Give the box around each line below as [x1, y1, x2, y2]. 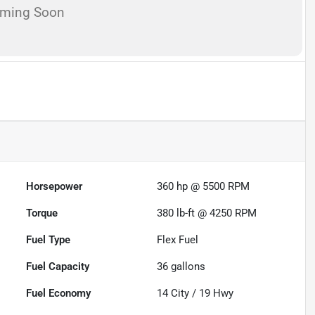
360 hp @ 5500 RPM [157, 180, 250, 193]
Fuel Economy [26, 287, 91, 300]
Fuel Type [26, 233, 71, 246]
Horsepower [26, 180, 83, 193]
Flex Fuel [157, 233, 199, 246]
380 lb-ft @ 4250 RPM [157, 207, 257, 219]
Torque [26, 207, 58, 219]
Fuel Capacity [26, 260, 90, 273]
